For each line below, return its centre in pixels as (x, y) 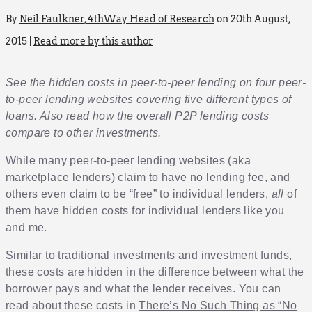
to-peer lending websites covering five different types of (149, 100)
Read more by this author (93, 41)
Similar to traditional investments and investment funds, (149, 256)
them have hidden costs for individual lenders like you (145, 211)
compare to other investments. (84, 133)
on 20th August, (252, 19)
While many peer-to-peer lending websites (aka (128, 161)
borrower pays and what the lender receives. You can (143, 289)
